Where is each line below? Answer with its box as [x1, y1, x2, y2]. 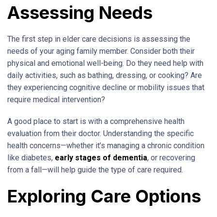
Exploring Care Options [7, 185, 201, 207]
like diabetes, [7, 153, 55, 162]
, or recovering [147, 153, 195, 162]
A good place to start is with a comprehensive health [7, 116, 185, 126]
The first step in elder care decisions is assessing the [7, 34, 190, 44]
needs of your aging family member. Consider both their [7, 46, 195, 56]
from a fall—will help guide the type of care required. [7, 165, 183, 174]
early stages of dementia [55, 153, 147, 162]
